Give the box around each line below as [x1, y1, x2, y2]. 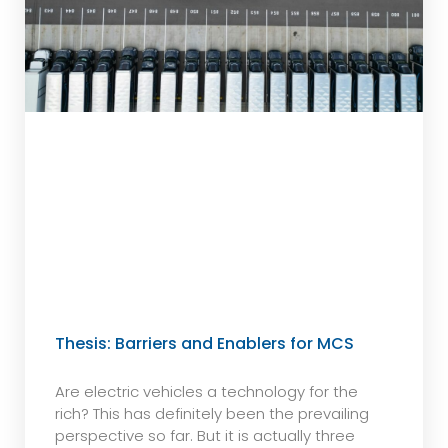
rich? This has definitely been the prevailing [54, 403, 369, 425]
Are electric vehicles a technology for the [54, 381, 358, 403]
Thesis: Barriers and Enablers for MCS [54, 332, 354, 356]
